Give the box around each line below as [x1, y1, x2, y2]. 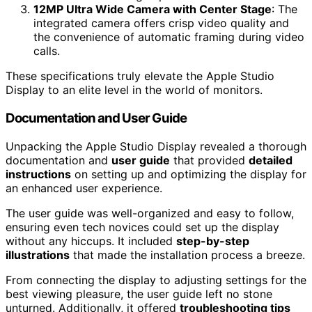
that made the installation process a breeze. [70, 247, 305, 262]
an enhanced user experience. [6, 180, 162, 195]
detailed [249, 153, 292, 167]
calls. [33, 44, 60, 58]
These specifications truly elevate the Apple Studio [6, 69, 274, 84]
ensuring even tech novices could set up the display [6, 219, 279, 234]
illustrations [6, 247, 70, 262]
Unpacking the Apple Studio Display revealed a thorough [6, 139, 306, 153]
